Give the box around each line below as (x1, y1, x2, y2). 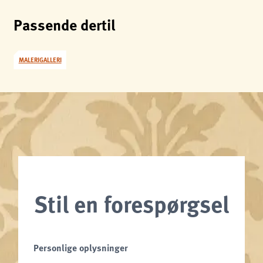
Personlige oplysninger (33, 241, 128, 254)
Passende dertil (14, 13, 116, 35)
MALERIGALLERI (18, 55, 62, 64)
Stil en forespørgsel (34, 187, 229, 220)
